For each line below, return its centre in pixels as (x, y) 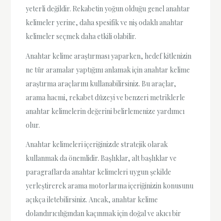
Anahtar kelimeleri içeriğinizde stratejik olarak (97, 144)
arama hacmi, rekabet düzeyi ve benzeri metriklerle (106, 97)
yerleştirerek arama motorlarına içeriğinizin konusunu (110, 185)
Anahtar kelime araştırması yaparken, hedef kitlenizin (109, 56)
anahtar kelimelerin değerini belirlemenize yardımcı (105, 111)
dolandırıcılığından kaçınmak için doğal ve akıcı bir (104, 213)
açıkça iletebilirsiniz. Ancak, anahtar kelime (92, 199)
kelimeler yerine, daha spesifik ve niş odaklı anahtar (105, 23)
